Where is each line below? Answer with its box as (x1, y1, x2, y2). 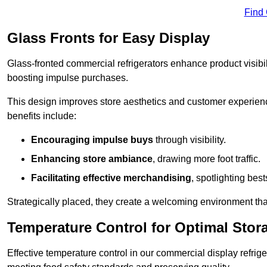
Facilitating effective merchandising (31, 173, 191, 184)
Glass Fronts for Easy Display (7, 30, 210, 46)
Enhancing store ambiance (31, 154, 153, 164)
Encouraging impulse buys (31, 135, 153, 145)
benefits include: (7, 111, 76, 122)
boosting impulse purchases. (7, 73, 128, 83)
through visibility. (153, 135, 226, 145)
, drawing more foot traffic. (153, 154, 260, 164)
